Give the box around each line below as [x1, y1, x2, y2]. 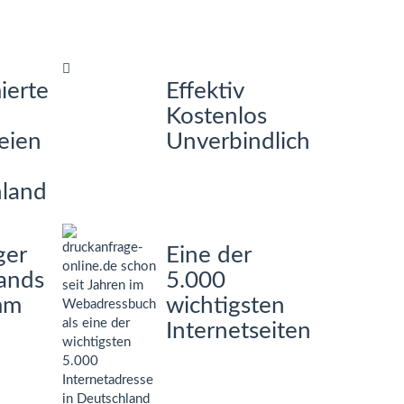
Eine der [166, 243, 252, 267]
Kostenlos [166, 105, 268, 128]
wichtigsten [166, 294, 286, 317]
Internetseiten [166, 319, 312, 343]
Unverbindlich [166, 130, 311, 153]
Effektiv [166, 79, 244, 103]
